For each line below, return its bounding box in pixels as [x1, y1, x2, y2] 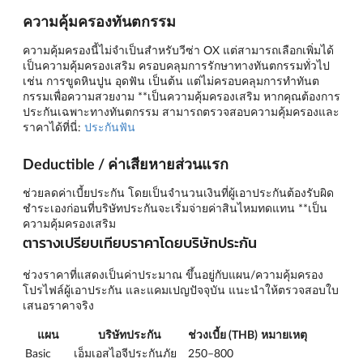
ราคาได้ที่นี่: [23, 119, 84, 134]
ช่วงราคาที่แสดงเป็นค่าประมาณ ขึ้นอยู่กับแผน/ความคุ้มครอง [23, 267, 323, 281]
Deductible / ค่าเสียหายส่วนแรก [23, 154, 228, 173]
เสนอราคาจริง [23, 297, 94, 312]
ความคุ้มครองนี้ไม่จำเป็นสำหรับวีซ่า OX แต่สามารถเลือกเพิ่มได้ [23, 42, 334, 57]
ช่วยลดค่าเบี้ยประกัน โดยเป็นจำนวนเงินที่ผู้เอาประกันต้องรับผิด [23, 185, 334, 199]
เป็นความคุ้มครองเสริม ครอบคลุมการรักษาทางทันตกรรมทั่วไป [23, 58, 330, 72]
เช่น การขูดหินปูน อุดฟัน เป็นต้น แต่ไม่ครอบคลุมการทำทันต [23, 73, 319, 88]
